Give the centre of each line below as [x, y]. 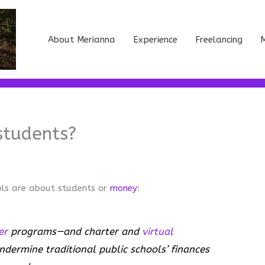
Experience [155, 39]
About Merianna [82, 39]
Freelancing [219, 39]
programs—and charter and [75, 231]
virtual [158, 231]
